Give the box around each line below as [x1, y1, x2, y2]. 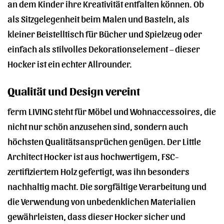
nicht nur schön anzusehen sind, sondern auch [7, 120, 188, 132]
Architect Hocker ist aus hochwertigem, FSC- [7, 150, 179, 162]
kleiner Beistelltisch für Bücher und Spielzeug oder [7, 27, 202, 39]
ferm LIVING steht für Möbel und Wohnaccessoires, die [7, 105, 216, 117]
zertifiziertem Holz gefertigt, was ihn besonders [7, 165, 189, 177]
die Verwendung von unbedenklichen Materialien [7, 195, 195, 207]
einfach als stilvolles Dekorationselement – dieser [7, 42, 200, 54]
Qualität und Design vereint [7, 83, 140, 97]
